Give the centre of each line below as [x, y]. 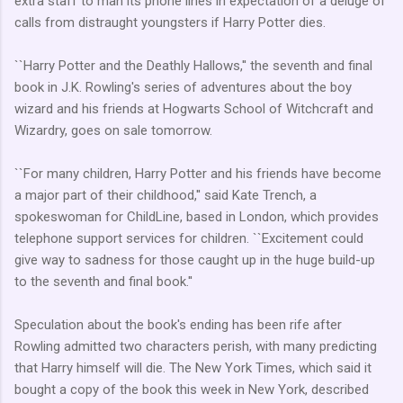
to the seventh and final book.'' [103, 281]
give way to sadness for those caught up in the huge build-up [195, 260]
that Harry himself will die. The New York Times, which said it [193, 367]
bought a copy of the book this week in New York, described [192, 389]
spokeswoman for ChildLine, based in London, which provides [197, 216]
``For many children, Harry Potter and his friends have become [198, 173]
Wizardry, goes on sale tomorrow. [113, 130]
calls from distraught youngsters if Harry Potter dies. [170, 22]
